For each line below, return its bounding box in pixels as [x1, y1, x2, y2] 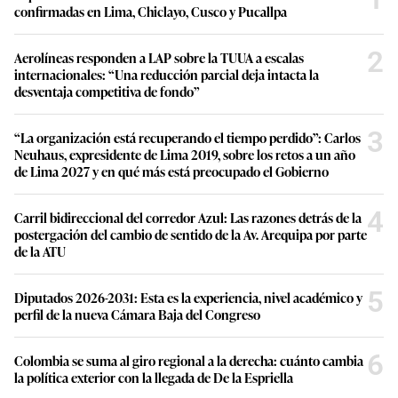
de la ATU [14, 241, 66, 260]
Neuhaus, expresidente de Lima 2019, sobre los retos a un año [14, 144, 355, 163]
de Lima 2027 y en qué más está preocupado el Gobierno [14, 161, 329, 180]
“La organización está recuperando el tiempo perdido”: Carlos [14, 127, 361, 147]
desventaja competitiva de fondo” [14, 81, 200, 100]
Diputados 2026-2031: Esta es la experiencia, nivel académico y [14, 287, 362, 306]
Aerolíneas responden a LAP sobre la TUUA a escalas [14, 47, 304, 67]
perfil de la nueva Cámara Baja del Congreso [14, 304, 260, 323]
